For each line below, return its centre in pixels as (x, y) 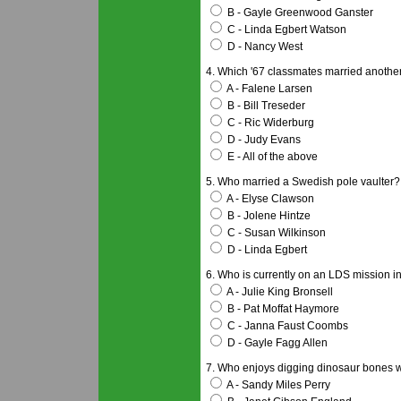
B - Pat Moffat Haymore (282, 309)
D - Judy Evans (263, 140)
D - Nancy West (264, 47)
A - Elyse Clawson (269, 199)
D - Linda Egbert (266, 250)
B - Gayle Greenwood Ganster (299, 13)
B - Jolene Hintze (268, 216)
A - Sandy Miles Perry (277, 385)
